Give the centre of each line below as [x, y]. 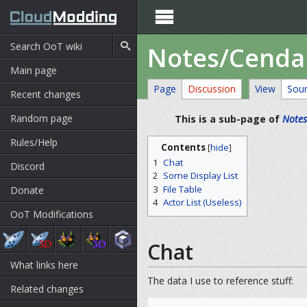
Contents [183, 147]
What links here [44, 265]
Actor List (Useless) [202, 202]
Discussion [212, 89]
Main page [34, 70]
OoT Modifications [52, 214]
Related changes [47, 289]
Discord [27, 166]
